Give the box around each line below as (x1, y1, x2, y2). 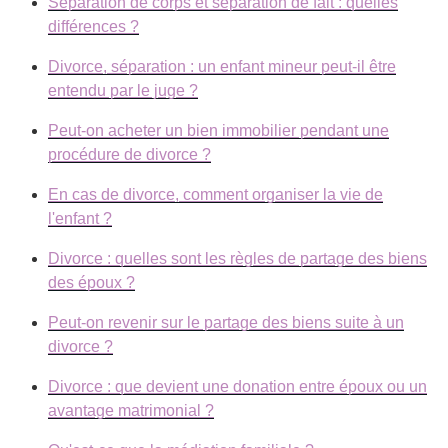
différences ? (48, 17, 139, 35)
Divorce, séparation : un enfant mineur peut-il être (48, 57, 396, 75)
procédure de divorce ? (48, 145, 211, 163)
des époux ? (48, 273, 135, 291)
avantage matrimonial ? (48, 401, 214, 419)
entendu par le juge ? (48, 81, 198, 99)
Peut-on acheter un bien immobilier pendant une (48, 121, 389, 139)
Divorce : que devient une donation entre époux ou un (48, 377, 427, 395)
